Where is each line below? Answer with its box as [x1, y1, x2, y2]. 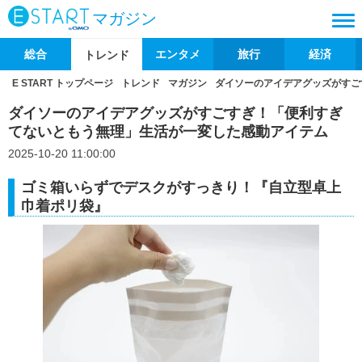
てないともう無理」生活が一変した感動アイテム [8, 124, 328, 140]
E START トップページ [12, 78, 113, 89]
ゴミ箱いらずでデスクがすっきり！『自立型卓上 [21, 179, 341, 196]
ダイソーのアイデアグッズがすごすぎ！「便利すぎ [8, 105, 343, 121]
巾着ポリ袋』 [21, 198, 108, 214]
